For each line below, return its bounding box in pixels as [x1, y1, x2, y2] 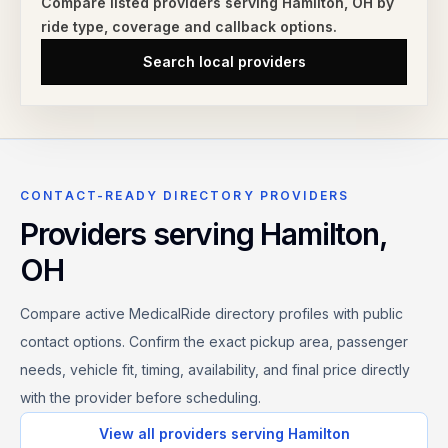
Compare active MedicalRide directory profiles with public [20, 305, 403, 322]
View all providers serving [98, 425, 288, 442]
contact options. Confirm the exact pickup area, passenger [20, 333, 408, 350]
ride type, [41, 18, 112, 35]
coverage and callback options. [112, 18, 337, 35]
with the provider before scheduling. [20, 389, 261, 406]
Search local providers [142, 53, 306, 70]
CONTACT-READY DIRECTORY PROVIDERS [20, 188, 350, 203]
